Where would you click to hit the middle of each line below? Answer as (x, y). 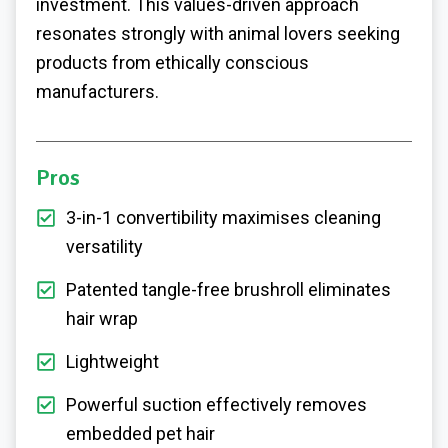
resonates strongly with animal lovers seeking (218, 33)
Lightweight (112, 361)
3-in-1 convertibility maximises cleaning (223, 217)
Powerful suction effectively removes (216, 404)
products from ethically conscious (172, 62)
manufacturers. (97, 91)
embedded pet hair (140, 433)
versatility (104, 246)
